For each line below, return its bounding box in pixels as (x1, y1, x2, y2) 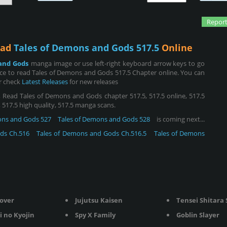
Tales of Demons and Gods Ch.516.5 (36, 129, 147, 138)
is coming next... (155, 115, 205, 124)
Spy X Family (75, 210, 116, 219)
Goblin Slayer (176, 210, 219, 219)
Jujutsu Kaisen (75, 196, 123, 205)
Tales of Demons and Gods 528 (58, 115, 150, 124)
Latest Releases (22, 77, 68, 86)
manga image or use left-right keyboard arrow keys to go (31, 59, 205, 68)
